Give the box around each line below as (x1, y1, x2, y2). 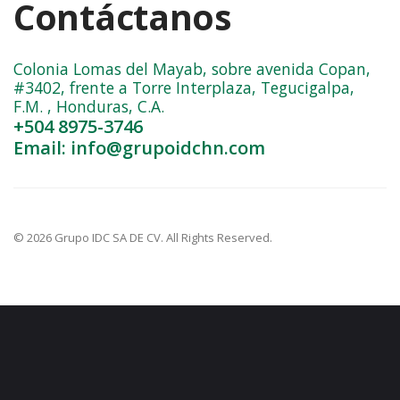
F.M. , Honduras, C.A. (13, 95, 164, 117)
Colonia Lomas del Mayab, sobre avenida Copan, (13, 57, 371, 79)
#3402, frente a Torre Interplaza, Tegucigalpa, (13, 76, 354, 98)
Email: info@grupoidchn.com (13, 135, 265, 160)
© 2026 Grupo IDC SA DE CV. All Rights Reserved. (13, 229, 272, 246)
